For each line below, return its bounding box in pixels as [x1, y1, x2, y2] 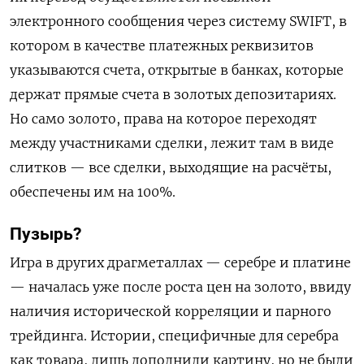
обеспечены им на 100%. [10, 184, 175, 201]
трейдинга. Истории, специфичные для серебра [10, 327, 339, 344]
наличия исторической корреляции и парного [10, 303, 331, 320]
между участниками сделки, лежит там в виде [10, 135, 334, 152]
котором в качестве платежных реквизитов [10, 37, 314, 54]
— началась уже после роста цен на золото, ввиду [10, 279, 351, 296]
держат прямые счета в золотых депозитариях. [10, 86, 336, 103]
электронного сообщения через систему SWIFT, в [10, 13, 347, 30]
